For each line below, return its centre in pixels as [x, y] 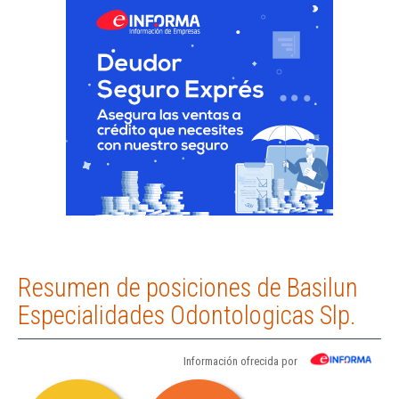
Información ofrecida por [240, 362]
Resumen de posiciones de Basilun [188, 288]
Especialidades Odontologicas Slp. [187, 316]
